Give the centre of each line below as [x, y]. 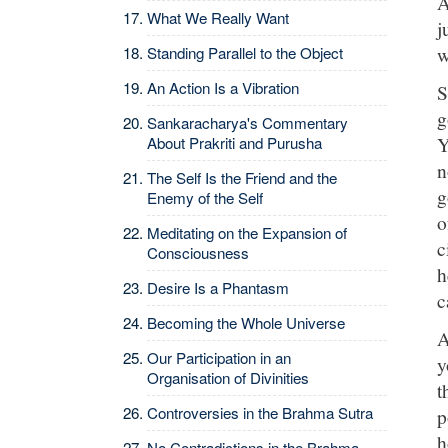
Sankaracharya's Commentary [247, 122]
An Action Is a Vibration [223, 87]
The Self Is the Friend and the [242, 177]
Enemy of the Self [205, 197]
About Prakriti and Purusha [234, 142]
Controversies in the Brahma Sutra [260, 412]
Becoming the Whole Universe [246, 322]
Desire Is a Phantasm [218, 287]
